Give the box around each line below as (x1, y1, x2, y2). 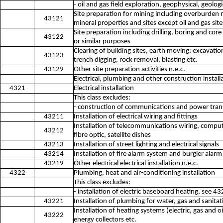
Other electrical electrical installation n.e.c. (74, 160, 198, 167)
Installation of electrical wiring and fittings (74, 113, 198, 120)
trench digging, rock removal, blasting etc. (74, 56, 198, 64)
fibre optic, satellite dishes (74, 131, 151, 139)
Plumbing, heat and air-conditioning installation (74, 169, 215, 177)
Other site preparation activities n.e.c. (74, 66, 185, 73)
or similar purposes (74, 38, 130, 45)
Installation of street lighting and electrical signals (74, 141, 219, 148)
